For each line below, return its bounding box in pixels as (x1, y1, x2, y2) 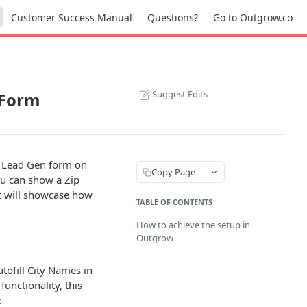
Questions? (147, 10, 198, 24)
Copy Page (151, 165, 195, 178)
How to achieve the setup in (136, 219, 250, 231)
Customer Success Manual (11, 10, 132, 24)
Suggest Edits (152, 88, 208, 100)
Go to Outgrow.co (213, 10, 293, 24)
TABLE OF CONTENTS (136, 197, 212, 207)
